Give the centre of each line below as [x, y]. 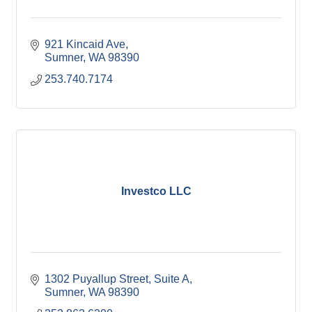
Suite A [172, 279]
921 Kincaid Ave [85, 44]
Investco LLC [156, 191]
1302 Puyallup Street [96, 279]
